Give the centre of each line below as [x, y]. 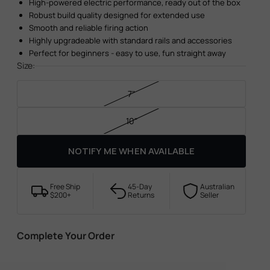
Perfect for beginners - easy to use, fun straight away [127, 53]
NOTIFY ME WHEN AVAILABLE [131, 151]
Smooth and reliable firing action [89, 27]
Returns [141, 195]
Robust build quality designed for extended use [117, 15]
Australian [217, 186]
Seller [209, 195]
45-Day [140, 186]
